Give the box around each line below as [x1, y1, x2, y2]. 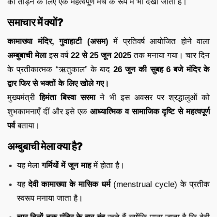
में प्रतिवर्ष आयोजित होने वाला [108, 36, 210, 46]
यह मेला [17, 160, 42, 170]
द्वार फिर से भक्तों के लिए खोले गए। [7, 78, 109, 88]
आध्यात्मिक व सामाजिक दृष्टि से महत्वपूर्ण [90, 107, 210, 116]
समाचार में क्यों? [7, 15, 63, 29]
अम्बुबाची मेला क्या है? [7, 139, 83, 153]
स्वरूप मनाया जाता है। [17, 193, 83, 203]
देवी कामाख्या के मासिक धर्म [28, 179, 110, 189]
